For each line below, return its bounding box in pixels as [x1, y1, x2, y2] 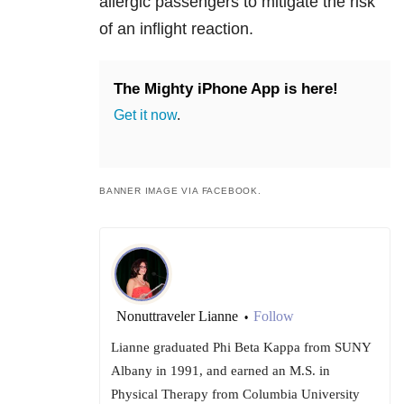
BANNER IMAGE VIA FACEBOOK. [99, 185, 262, 196]
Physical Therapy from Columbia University [111, 386, 360, 401]
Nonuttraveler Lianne [116, 308, 242, 324]
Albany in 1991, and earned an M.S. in [111, 363, 330, 378]
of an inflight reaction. [99, 19, 253, 38]
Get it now [114, 106, 177, 123]
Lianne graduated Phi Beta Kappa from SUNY [111, 339, 371, 354]
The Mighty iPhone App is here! [114, 79, 338, 97]
